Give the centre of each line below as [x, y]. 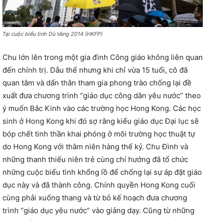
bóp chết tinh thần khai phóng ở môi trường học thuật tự [99, 134]
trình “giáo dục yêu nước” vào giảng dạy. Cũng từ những [98, 210]
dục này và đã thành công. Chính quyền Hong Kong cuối [99, 185]
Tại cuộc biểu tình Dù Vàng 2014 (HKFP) [53, 34]
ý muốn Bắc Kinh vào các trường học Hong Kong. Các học [102, 108]
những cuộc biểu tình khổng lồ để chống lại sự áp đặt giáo [102, 172]
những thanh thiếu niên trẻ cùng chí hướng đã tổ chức [95, 159]
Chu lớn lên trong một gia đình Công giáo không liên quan [103, 57]
